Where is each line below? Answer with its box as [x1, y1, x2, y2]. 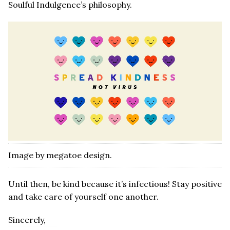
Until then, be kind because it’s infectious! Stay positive [8, 178, 222, 189]
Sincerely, [8, 214, 46, 225]
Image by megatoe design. [8, 149, 112, 160]
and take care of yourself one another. [8, 191, 159, 202]
